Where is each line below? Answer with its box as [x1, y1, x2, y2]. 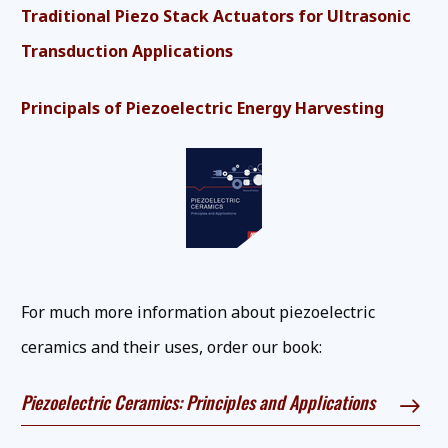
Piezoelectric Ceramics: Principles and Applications [21, 389, 375, 416]
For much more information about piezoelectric [21, 301, 375, 324]
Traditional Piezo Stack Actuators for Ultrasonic [21, 5, 411, 28]
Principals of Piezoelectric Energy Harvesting [21, 97, 384, 120]
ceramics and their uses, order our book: [21, 336, 322, 359]
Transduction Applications [21, 40, 233, 63]
